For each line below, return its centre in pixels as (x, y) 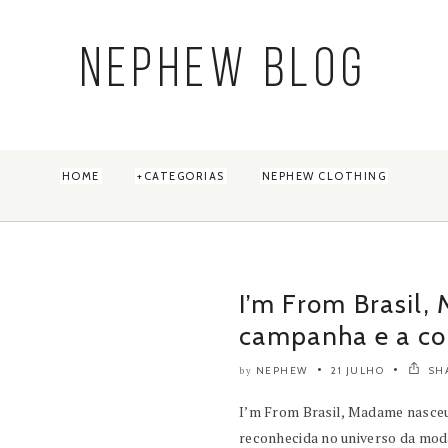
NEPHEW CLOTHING (324, 176)
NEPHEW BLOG (224, 72)
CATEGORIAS (184, 176)
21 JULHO (357, 370)
